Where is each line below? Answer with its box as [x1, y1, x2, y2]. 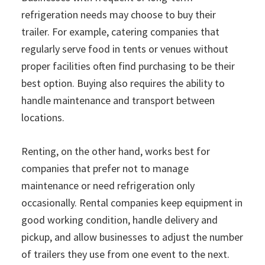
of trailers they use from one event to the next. [21, 247, 230, 261]
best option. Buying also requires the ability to [21, 76, 225, 91]
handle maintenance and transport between [21, 93, 215, 108]
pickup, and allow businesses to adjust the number [21, 230, 243, 244]
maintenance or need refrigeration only [21, 179, 195, 193]
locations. [21, 111, 64, 125]
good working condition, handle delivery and [21, 213, 218, 227]
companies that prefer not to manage [21, 161, 189, 176]
